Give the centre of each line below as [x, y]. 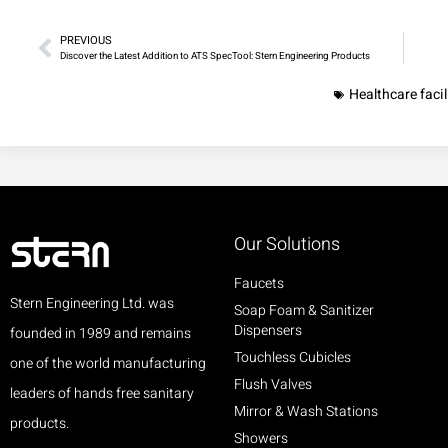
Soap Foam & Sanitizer [303, 311]
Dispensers [267, 331]
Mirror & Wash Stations [305, 412]
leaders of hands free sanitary [102, 394]
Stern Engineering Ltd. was [92, 304]
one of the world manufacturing [108, 364]
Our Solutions [286, 245]
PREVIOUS [86, 41]
